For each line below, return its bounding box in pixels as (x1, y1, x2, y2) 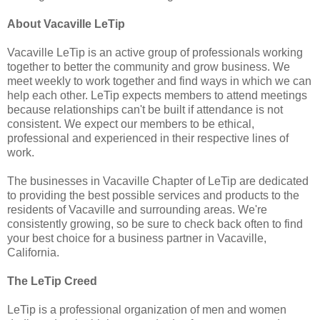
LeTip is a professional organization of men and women (7, 304, 286, 316)
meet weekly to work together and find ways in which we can (7, 75, 311, 88)
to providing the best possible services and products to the (7, 189, 299, 202)
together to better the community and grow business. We (7, 61, 290, 74)
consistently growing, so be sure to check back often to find (7, 218, 303, 231)
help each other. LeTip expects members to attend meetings (7, 89, 307, 102)
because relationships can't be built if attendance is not (7, 104, 283, 116)
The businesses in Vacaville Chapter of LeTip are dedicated (7, 175, 309, 188)
